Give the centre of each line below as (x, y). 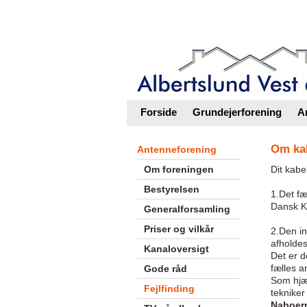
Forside (158, 112)
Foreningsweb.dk (230, 16)
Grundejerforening (237, 112)
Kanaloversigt (176, 249)
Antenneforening (176, 149)
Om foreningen (179, 169)
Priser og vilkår (179, 229)
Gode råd (165, 269)
